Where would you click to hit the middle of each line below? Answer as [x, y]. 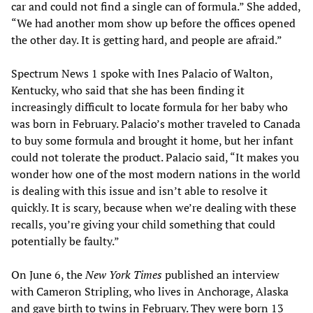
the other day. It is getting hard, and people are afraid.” [147, 39]
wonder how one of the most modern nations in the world [156, 174]
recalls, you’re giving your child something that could [143, 224]
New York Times [124, 274]
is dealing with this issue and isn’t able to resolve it [139, 190]
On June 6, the [48, 274]
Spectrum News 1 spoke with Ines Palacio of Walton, [142, 73]
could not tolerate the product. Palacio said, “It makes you [155, 157]
